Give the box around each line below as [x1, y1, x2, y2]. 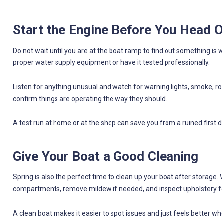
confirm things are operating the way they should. [12, 94, 167, 103]
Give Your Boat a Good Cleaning [12, 149, 198, 164]
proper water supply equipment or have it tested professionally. [12, 58, 210, 66]
